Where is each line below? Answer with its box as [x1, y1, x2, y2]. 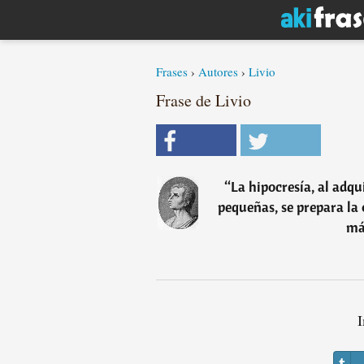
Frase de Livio [156, 89, 251, 111]
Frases [156, 63, 188, 80]
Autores [198, 63, 238, 80]
